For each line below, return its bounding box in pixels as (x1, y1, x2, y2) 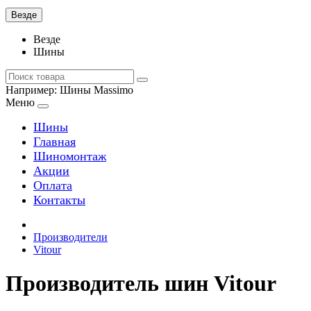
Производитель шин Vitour (6, 271, 276, 296)
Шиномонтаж (33, 149, 106, 163)
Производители (33, 231, 108, 243)
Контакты (33, 193, 85, 207)
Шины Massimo (60, 84, 133, 96)
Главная (33, 135, 76, 149)
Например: (6, 84, 60, 96)
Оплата (33, 178, 72, 192)
